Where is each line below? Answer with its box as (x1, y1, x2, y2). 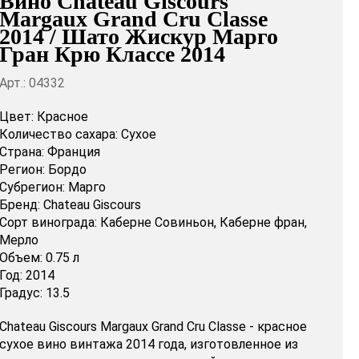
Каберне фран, (219, 215, 307, 231)
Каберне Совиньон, (99, 215, 216, 231)
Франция (46, 144, 100, 160)
